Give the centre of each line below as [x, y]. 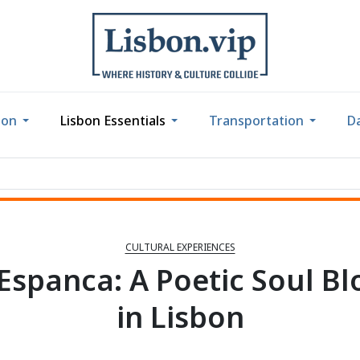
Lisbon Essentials [112, 121]
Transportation [256, 121]
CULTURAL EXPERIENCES [180, 247]
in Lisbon [180, 317]
